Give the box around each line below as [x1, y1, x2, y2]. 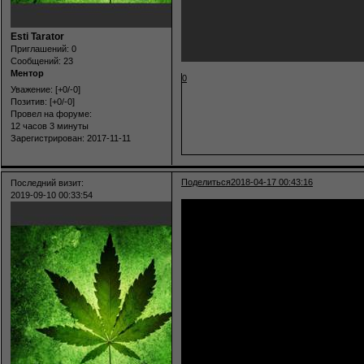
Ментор [11, 68, 44, 79]
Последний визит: [11, 177, 84, 188]
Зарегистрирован [11, 132, 82, 143]
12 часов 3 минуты [11, 120, 89, 131]
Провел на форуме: [11, 108, 92, 119]
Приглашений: [11, 44, 69, 54]
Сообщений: [11, 56, 61, 67]
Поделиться [181, 176, 232, 187]
